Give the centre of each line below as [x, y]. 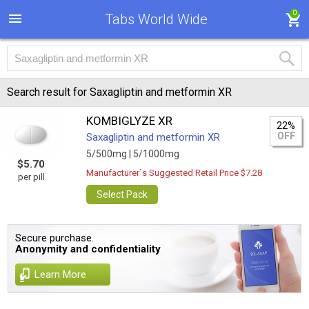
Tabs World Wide [156, 19]
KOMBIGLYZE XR [130, 121]
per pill [31, 177]
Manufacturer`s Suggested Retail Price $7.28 [175, 173]
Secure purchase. [55, 238]
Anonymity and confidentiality [88, 249]
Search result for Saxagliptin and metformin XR [119, 92]
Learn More [61, 275]
